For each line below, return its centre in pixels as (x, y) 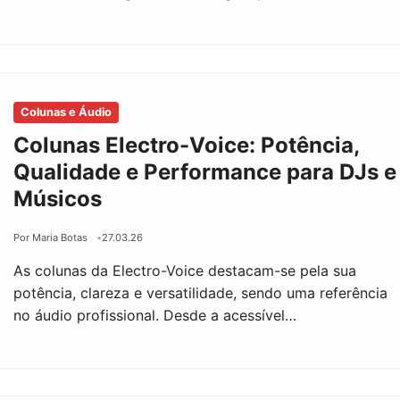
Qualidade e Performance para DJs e (205, 171)
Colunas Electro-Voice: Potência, (187, 145)
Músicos (58, 198)
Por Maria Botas (51, 237)
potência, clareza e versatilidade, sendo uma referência (201, 292)
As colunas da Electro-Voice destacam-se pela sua (185, 270)
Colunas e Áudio (67, 112)
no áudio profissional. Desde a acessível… (155, 315)
